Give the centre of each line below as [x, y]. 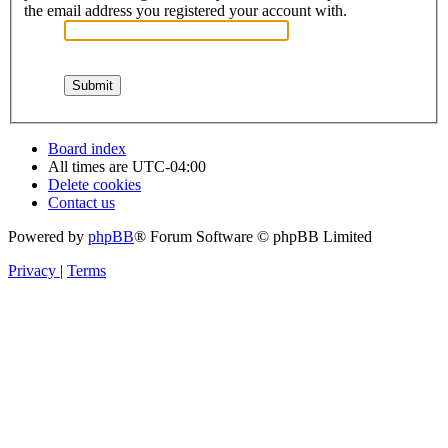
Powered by [48, 236]
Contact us [81, 202]
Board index [87, 148]
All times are [90, 166]
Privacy [32, 270]
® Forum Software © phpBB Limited [253, 236]
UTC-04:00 [169, 166]
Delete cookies [94, 184]
